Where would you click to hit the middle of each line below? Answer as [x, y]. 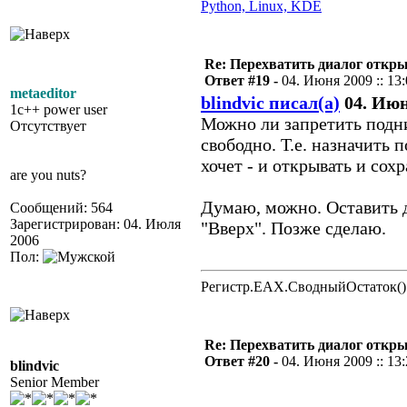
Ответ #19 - [243, 80]
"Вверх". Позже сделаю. [293, 228]
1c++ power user [59, 109]
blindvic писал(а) [270, 103]
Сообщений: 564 [61, 208]
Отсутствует [48, 126]
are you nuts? [48, 175]
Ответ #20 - [243, 361]
